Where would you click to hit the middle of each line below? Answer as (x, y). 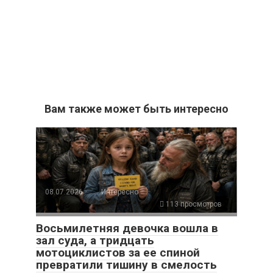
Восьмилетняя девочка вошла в (127, 228)
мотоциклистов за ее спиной (118, 252)
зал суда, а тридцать (95, 240)
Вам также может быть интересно (136, 108)
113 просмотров (193, 204)
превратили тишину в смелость (126, 264)
